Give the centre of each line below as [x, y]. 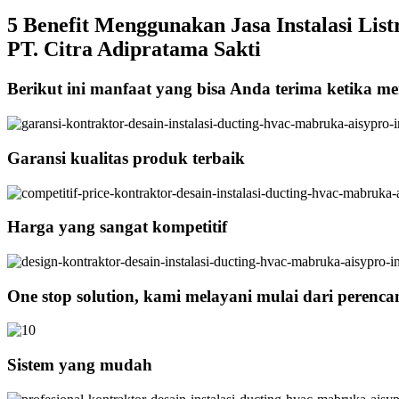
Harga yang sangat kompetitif [117, 227]
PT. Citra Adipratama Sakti [134, 49]
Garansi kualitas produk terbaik [126, 158]
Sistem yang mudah [80, 365]
